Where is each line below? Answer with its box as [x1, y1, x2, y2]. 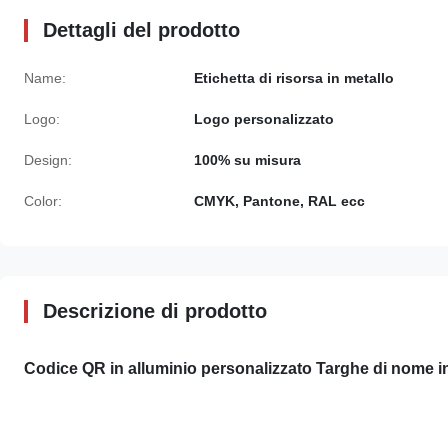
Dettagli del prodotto [43, 19, 240, 41]
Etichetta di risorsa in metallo [194, 70, 394, 86]
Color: [24, 193, 62, 209]
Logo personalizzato [194, 111, 334, 127]
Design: [24, 152, 72, 168]
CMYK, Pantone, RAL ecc [194, 193, 365, 209]
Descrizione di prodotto [43, 300, 267, 322]
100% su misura [194, 152, 301, 168]
